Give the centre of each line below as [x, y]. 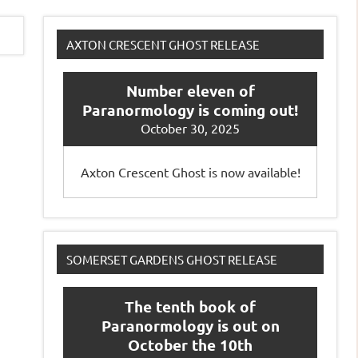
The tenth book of [190, 307]
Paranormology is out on [190, 326]
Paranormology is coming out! [190, 110]
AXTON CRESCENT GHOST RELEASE [163, 44]
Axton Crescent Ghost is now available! [190, 172]
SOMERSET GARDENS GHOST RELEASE [172, 260]
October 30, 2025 [190, 128]
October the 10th [190, 345]
